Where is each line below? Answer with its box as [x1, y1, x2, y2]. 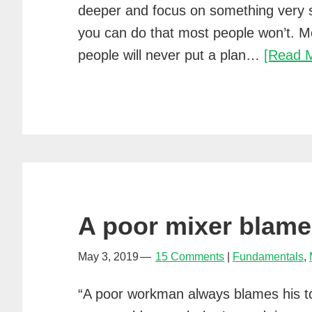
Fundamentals [233, 251, 304, 263]
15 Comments [155, 251, 224, 263]
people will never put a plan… [78, 47, 264, 63]
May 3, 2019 [78, 251, 139, 263]
